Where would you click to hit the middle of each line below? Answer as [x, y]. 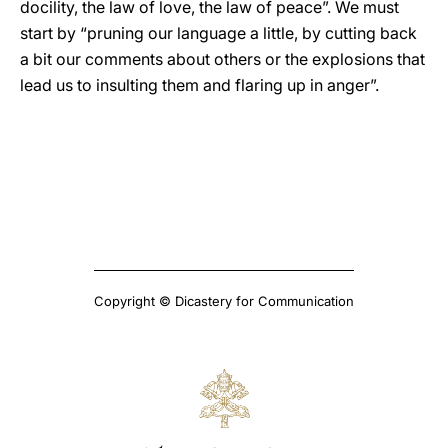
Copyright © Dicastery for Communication [224, 301]
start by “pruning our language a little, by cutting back [218, 33]
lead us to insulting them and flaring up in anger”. [199, 85]
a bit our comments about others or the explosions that [222, 59]
